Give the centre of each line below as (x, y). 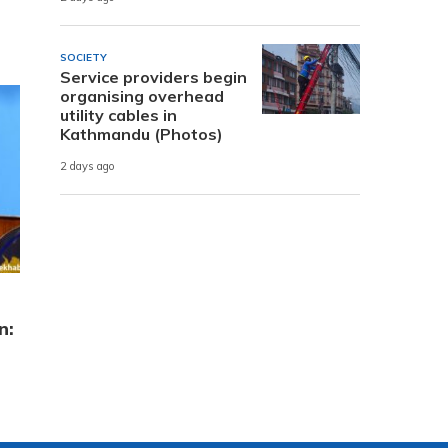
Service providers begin (153, 76)
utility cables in (118, 114)
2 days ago (87, 166)
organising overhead (142, 95)
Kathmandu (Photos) (141, 133)
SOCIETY (83, 57)
